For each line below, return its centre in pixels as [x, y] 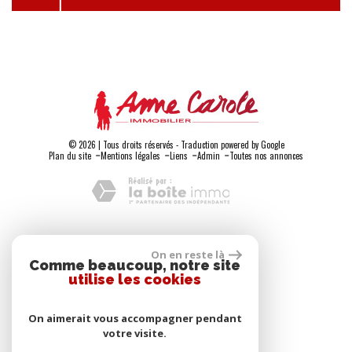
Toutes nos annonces [266, 156]
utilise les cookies [135, 279]
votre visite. [135, 333]
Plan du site [70, 156]
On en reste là [188, 255]
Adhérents [176, 244]
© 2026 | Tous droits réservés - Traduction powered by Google [176, 145]
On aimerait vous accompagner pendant [135, 318]
